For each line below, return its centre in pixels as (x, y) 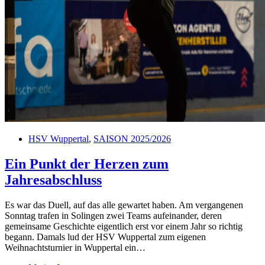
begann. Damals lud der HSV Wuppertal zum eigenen (105, 237)
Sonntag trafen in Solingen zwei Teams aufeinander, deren (113, 215)
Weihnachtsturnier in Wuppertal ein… (75, 247)
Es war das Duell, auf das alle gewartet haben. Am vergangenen (124, 205)
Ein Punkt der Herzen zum (87, 164)
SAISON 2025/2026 (132, 138)
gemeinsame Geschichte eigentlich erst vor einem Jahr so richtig (124, 226)
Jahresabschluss (53, 180)
